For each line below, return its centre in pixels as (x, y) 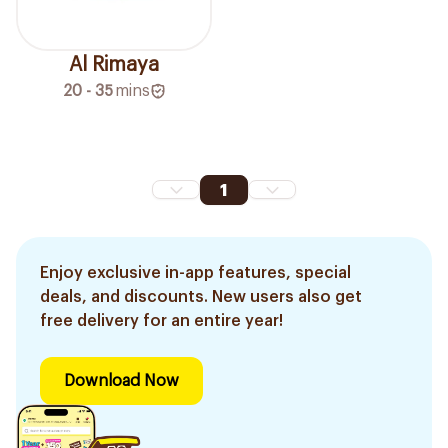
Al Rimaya (114, 64)
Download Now (121, 380)
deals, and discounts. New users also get (201, 296)
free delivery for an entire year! (161, 320)
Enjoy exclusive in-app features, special (195, 272)
